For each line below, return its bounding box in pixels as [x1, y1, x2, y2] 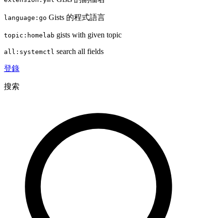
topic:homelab [4, 32, 54, 39]
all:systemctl [4, 48, 54, 55]
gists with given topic [54, 31, 122, 39]
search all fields [54, 47, 104, 55]
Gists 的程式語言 [47, 13, 105, 21]
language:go [4, 14, 47, 21]
